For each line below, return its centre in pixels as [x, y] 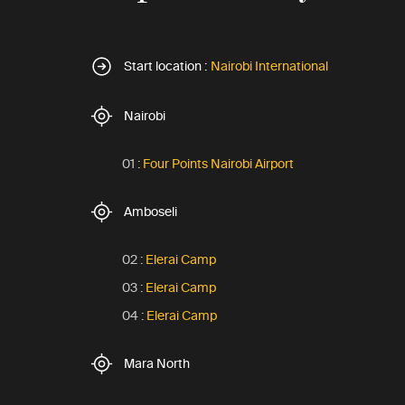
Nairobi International [269, 66]
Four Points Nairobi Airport [218, 164]
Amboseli [151, 212]
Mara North [157, 363]
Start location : [165, 66]
